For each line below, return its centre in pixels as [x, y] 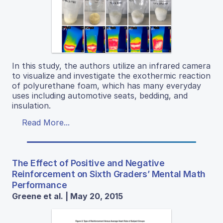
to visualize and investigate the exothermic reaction [111, 76]
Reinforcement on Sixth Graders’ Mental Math [109, 174]
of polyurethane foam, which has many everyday [107, 86]
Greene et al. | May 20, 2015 [67, 196]
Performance [40, 185]
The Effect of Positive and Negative [88, 163]
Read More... [46, 123]
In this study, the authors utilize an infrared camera [111, 66]
